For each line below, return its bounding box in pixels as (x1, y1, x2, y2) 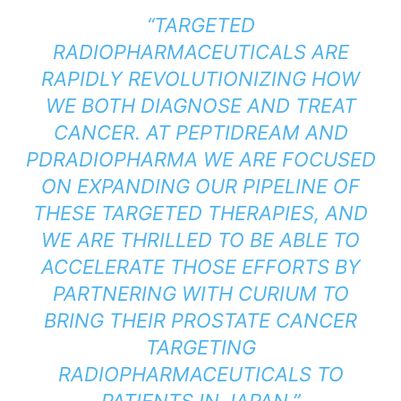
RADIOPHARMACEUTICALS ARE (52, 39, 349, 64)
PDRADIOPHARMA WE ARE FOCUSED (25, 147, 376, 171)
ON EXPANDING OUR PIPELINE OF (41, 174, 360, 198)
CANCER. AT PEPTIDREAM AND (53, 120, 348, 144)
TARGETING (145, 335, 256, 359)
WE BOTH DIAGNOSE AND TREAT (45, 93, 356, 117)
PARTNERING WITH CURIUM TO (52, 281, 349, 305)
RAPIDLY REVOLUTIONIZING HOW (41, 66, 360, 90)
